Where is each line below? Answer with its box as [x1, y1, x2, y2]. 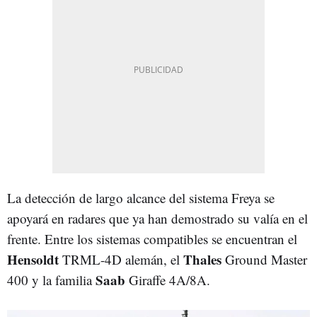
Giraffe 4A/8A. [129, 270, 210, 289]
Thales [183, 249, 225, 269]
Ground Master [225, 250, 307, 268]
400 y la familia [7, 270, 96, 289]
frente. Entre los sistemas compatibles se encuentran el [7, 229, 297, 248]
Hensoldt [7, 249, 62, 269]
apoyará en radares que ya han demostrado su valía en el [7, 209, 308, 227]
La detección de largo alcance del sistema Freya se [7, 188, 275, 207]
